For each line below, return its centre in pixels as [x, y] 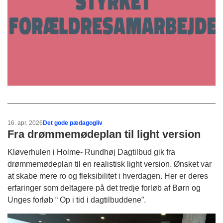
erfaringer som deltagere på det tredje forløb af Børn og [104, 188]
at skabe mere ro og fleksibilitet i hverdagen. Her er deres [108, 176]
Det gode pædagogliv [73, 123]
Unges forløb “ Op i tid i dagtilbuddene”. [77, 200]
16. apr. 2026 [25, 123]
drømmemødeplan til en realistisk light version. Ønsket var [110, 164]
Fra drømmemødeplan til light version [104, 134]
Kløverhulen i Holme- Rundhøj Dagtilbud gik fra [91, 152]
